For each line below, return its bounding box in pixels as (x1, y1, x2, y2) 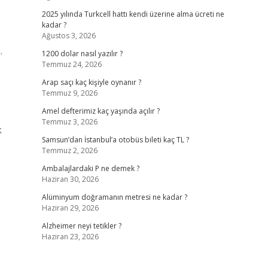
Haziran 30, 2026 (41, 174, 99, 184)
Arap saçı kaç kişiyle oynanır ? (41, 77, 141, 87)
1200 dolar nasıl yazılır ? (41, 48, 123, 59)
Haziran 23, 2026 (41, 232, 99, 242)
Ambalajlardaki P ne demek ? (41, 163, 139, 173)
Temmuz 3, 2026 (41, 117, 98, 127)
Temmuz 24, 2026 (41, 59, 102, 69)
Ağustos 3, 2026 (41, 31, 96, 41)
